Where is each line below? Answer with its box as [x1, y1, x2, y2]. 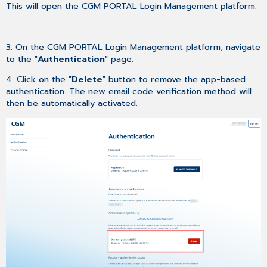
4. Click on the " [6, 73, 72, 86]
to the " [6, 52, 38, 66]
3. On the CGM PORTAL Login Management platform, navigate [6, 40, 261, 54]
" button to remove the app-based [103, 73, 246, 86]
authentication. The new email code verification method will [6, 85, 252, 98]
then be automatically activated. [6, 97, 138, 110]
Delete [72, 73, 103, 86]
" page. [105, 52, 134, 66]
